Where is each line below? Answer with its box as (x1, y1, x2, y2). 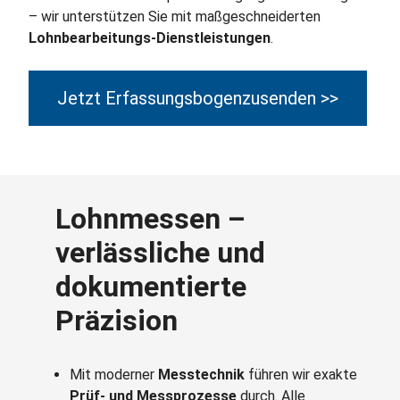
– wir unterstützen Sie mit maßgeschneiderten (29, 8, 321, 25)
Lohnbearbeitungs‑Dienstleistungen (29, 29, 271, 46)
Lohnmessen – (55, 202, 246, 236)
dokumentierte (55, 270, 246, 304)
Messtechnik (158, 366, 248, 383)
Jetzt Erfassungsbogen (57, 87, 242, 109)
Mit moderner (70, 366, 158, 383)
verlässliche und (55, 236, 265, 270)
